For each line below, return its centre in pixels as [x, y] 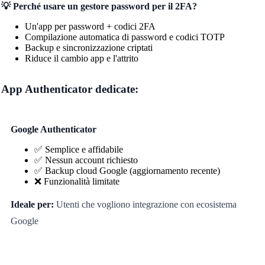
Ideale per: [32, 204]
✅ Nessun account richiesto [86, 160]
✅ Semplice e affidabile [78, 149]
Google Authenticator [53, 129]
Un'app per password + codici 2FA [90, 26]
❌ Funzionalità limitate [77, 181]
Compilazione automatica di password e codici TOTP [125, 37]
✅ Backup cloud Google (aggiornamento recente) [127, 170]
